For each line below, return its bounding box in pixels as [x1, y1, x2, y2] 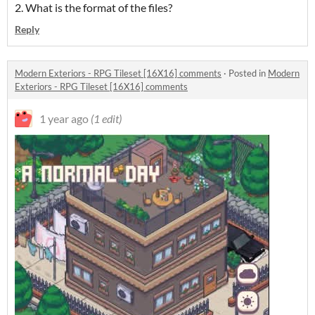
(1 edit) [91, 112, 122, 126]
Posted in [229, 67, 268, 79]
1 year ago [39, 112, 89, 126]
